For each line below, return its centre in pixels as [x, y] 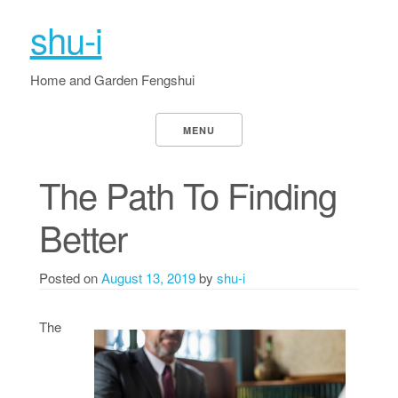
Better [83, 237]
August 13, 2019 [148, 278]
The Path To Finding [187, 194]
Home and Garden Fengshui [112, 80]
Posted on [70, 278]
